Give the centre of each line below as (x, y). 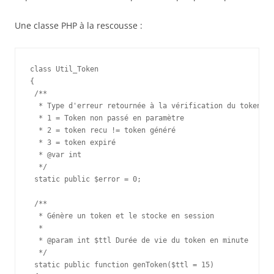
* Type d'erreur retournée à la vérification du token (146, 106)
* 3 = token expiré (73, 143)
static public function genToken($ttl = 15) (122, 265)
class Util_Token (64, 69)
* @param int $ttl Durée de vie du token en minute (139, 240)
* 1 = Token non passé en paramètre (107, 118)
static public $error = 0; (86, 179)
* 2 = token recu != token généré (103, 130)
